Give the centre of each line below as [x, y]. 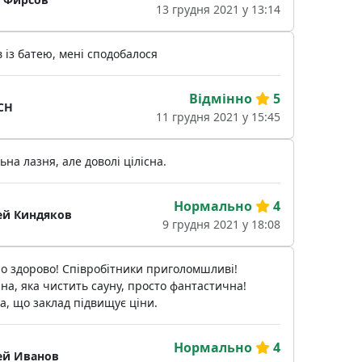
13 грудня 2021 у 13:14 [218, 10]
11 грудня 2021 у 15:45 [218, 117]
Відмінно [220, 99]
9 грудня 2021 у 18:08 [221, 225]
